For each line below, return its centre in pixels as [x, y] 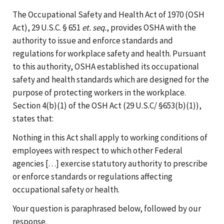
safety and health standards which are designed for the [111, 79]
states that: [33, 118]
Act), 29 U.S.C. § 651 [47, 27]
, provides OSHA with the [151, 27]
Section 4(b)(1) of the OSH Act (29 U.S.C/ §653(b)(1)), [107, 105]
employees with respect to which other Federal [97, 150]
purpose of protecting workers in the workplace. [99, 92]
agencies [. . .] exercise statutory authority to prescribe [110, 163]
